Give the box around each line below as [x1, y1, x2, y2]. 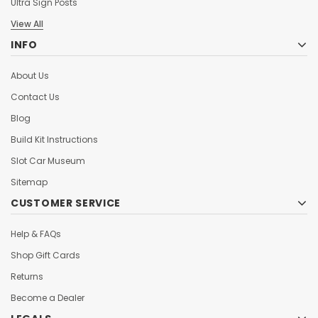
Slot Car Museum [11, 154, 85, 167]
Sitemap [11, 175, 48, 188]
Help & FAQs [11, 227, 61, 240]
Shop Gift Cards [11, 248, 80, 261]
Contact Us [11, 90, 60, 103]
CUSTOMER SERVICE [11, 196, 121, 211]
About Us [11, 69, 49, 82]
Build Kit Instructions [11, 133, 98, 146]
